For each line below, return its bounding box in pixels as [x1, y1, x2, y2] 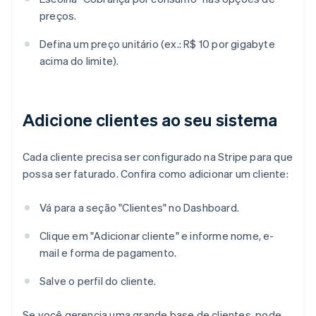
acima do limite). [39, 54, 119, 68]
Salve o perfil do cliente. [39, 274, 157, 288]
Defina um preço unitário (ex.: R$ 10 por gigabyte [39, 37, 275, 51]
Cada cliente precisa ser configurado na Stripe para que [23, 150, 293, 164]
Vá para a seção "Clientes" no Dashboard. [39, 200, 239, 215]
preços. [39, 8, 77, 23]
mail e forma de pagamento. [39, 245, 177, 260]
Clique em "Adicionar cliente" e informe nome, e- [39, 229, 274, 243]
